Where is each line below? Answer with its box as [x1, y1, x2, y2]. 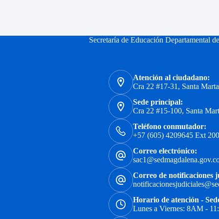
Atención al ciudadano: [132, 73, 210, 82]
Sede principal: [132, 98, 183, 106]
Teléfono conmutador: [132, 122, 206, 131]
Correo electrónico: [132, 147, 197, 155]
